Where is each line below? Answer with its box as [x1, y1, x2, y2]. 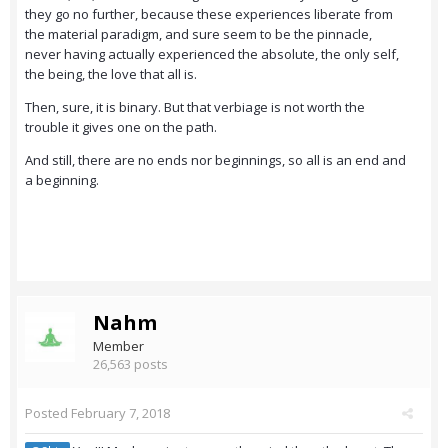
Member [93, 337, 144, 356]
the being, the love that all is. [25, 65, 200, 84]
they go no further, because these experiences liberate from [25, 5, 393, 24]
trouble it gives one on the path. [25, 118, 220, 137]
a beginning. [25, 171, 102, 190]
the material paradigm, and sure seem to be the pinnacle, [25, 25, 372, 44]
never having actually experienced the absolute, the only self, [25, 45, 399, 64]
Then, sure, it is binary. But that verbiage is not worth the [25, 98, 365, 117]
